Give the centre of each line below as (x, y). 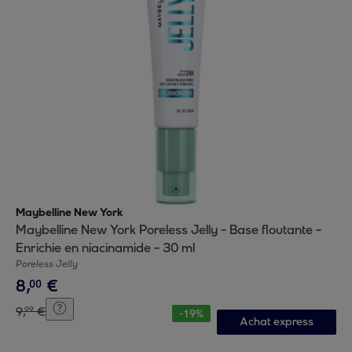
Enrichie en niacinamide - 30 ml (105, 248)
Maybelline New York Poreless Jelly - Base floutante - (169, 230)
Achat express (276, 322)
